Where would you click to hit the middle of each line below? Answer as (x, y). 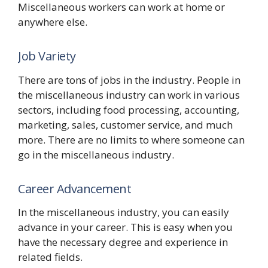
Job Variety (47, 56)
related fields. (50, 257)
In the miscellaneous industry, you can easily (124, 212)
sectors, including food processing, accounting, (129, 109)
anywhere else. (53, 22)
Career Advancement (74, 188)
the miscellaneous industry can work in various (129, 95)
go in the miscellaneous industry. (96, 154)
